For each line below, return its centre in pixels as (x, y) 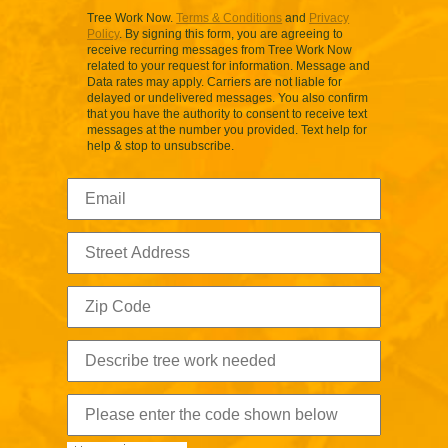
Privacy (329, 18)
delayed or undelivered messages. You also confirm (228, 98)
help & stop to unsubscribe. (161, 146)
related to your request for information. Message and (229, 66)
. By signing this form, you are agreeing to (231, 34)
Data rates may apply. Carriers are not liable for (215, 82)
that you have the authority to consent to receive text (227, 114)
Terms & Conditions (229, 18)
